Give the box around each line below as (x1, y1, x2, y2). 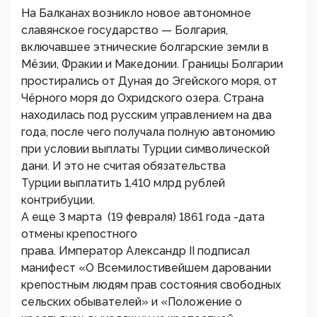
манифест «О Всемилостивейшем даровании (21, 261, 271, 275)
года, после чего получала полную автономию (21, 125, 275, 139)
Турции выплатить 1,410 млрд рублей (21, 176, 228, 190)
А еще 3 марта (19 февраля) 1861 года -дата (21, 210, 265, 224)
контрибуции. (21, 193, 98, 207)
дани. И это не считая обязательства (21, 159, 226, 173)
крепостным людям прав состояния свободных (21, 278, 281, 292)
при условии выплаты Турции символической (21, 142, 270, 156)
